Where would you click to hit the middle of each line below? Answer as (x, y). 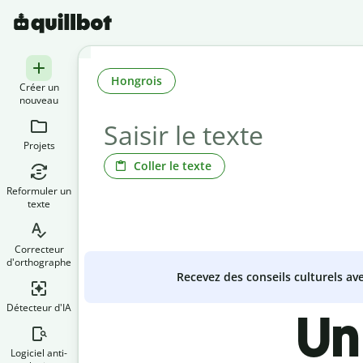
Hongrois (137, 80)
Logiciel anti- (39, 353)
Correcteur (39, 249)
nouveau (39, 100)
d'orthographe (39, 262)
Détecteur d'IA (39, 307)
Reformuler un (39, 191)
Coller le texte (173, 165)
